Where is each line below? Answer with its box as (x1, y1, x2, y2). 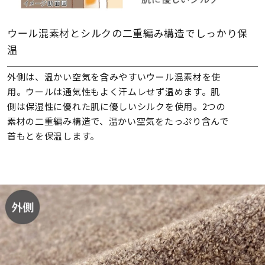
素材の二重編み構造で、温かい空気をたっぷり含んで (7, 115, 229, 128)
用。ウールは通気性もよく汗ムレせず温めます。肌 (7, 85, 221, 98)
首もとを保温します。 (7, 130, 99, 143)
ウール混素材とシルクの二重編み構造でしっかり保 (7, 25, 248, 40)
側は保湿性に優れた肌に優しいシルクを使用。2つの (7, 100, 226, 113)
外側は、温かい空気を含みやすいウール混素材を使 (7, 70, 221, 83)
